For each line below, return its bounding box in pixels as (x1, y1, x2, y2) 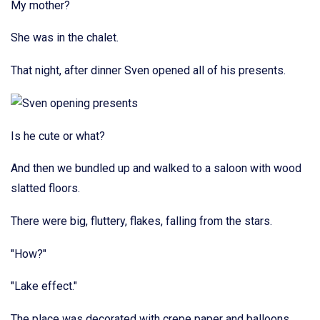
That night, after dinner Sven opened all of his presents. (11, 63, 286, 77)
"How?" (11, 246, 46, 261)
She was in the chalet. (11, 31, 119, 45)
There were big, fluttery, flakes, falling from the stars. (11, 214, 272, 228)
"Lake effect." (11, 279, 77, 294)
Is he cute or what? (11, 129, 105, 143)
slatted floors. (11, 181, 80, 196)
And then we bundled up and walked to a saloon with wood (11, 161, 301, 176)
